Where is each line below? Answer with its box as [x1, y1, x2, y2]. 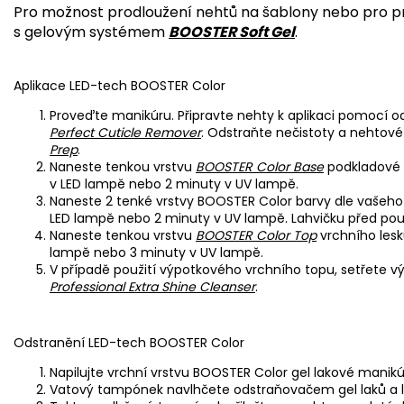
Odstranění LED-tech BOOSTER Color [14, 333, 244, 352]
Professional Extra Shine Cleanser [50, 277, 255, 296]
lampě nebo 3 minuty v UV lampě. [50, 243, 263, 262]
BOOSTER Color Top [196, 225, 317, 244]
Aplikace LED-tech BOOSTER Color [14, 76, 225, 95]
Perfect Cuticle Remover [50, 123, 201, 142]
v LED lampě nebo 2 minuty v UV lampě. [50, 174, 298, 193]
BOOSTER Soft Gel [169, 21, 295, 42]
